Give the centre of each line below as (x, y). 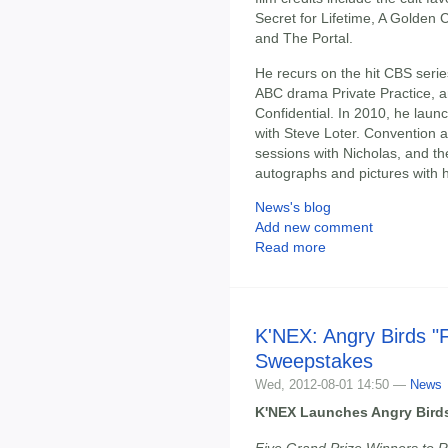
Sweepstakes (314, 361)
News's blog (293, 207)
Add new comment (314, 227)
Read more (290, 247)
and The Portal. (304, 38)
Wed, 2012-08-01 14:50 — (332, 385)
